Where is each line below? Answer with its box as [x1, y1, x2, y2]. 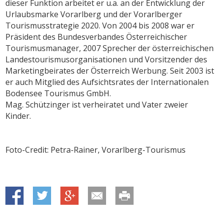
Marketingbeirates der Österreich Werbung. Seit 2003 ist [5, 65, 215, 77]
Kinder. [5, 110, 31, 122]
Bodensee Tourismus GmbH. [5, 88, 111, 99]
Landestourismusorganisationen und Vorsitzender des [5, 54, 208, 65]
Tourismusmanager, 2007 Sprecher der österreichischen [5, 43, 214, 54]
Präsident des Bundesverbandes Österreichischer [5, 31, 188, 43]
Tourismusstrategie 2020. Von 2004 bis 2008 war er [5, 20, 195, 31]
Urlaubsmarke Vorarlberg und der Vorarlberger [5, 9, 183, 20]
